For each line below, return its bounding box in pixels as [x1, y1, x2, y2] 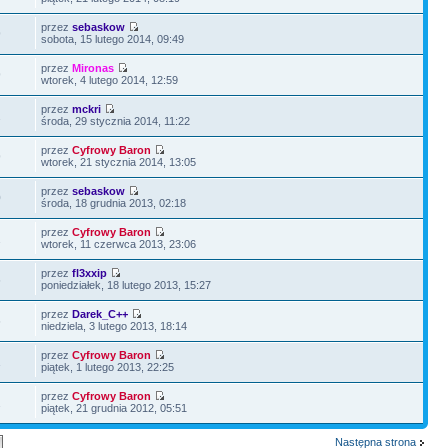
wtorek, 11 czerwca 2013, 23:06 [41, 237, 197, 250]
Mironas [72, 61, 115, 74]
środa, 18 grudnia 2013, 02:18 [41, 196, 187, 209]
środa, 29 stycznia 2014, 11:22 [41, 114, 191, 127]
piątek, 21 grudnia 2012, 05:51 [41, 401, 188, 414]
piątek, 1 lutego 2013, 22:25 [41, 360, 175, 373]
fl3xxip [72, 266, 108, 279]
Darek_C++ [72, 307, 129, 320]
